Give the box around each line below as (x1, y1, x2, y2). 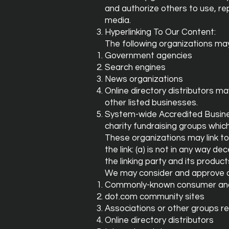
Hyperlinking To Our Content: (105, 28, 216, 37)
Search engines (105, 63, 166, 72)
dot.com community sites (105, 192, 204, 201)
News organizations (105, 75, 183, 84)
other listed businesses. (105, 98, 198, 107)
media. (105, 16, 131, 25)
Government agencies (105, 51, 192, 60)
